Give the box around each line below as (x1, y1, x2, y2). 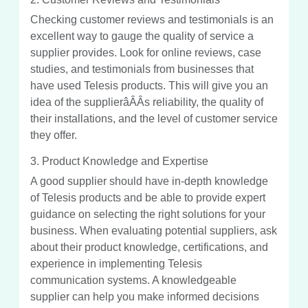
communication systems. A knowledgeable (30, 274, 236, 286)
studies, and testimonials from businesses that (30, 63, 254, 75)
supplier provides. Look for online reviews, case (30, 46, 261, 58)
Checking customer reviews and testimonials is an (30, 13, 274, 25)
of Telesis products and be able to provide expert (30, 191, 265, 203)
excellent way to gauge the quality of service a (30, 30, 254, 42)
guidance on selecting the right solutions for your (30, 208, 265, 220)
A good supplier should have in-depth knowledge (30, 175, 268, 187)
